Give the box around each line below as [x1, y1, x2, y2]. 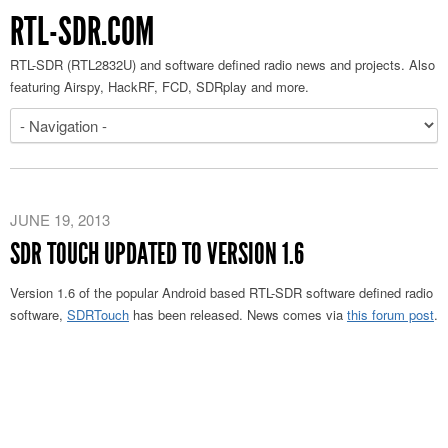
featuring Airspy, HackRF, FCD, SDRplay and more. [10, 77, 309, 96]
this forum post [347, 305, 434, 324]
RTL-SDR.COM [10, 8, 154, 55]
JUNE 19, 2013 [10, 209, 110, 230]
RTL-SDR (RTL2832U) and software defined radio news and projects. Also [10, 55, 435, 74]
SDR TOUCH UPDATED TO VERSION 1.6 [10, 236, 304, 272]
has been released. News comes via [129, 305, 347, 324]
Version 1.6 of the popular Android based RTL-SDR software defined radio [10, 283, 433, 302]
